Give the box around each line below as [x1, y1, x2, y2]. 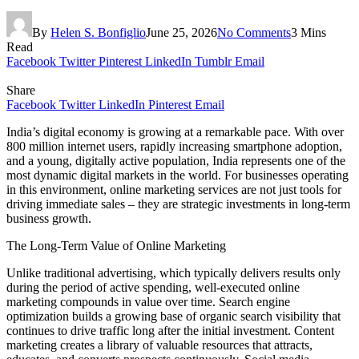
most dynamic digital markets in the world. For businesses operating [6, 167, 349, 182]
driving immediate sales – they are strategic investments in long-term [6, 196, 350, 211]
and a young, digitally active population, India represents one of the [6, 153, 345, 167]
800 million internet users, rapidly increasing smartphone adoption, [6, 139, 342, 153]
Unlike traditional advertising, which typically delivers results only [6, 265, 341, 280]
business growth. [6, 211, 91, 225]
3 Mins [291, 25, 326, 39]
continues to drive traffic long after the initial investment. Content [6, 323, 334, 337]
